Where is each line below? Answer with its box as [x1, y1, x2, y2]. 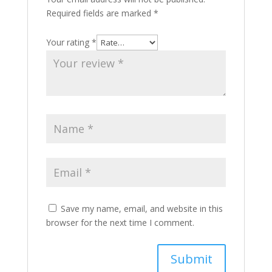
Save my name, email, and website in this [60, 203, 223, 214]
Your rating [46, 36, 92, 48]
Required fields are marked [46, 7, 154, 19]
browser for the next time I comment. [46, 217, 194, 228]
